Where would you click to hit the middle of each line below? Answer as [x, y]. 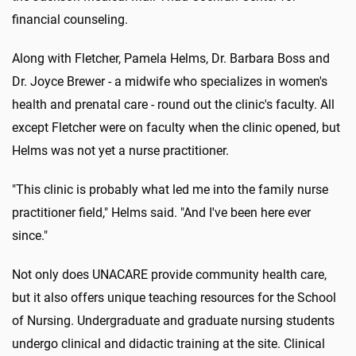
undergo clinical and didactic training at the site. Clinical [168, 343]
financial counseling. [70, 19]
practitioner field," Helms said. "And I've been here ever [161, 212]
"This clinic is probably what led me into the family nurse [170, 189]
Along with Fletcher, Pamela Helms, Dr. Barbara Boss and [171, 58]
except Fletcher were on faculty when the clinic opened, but [176, 127]
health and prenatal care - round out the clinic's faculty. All [173, 104]
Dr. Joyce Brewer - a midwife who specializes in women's [170, 81]
